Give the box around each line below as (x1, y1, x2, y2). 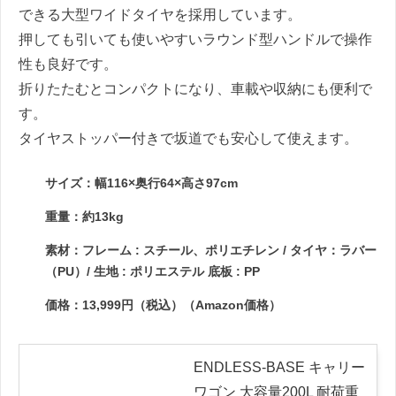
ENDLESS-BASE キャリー (194, 360, 365, 376)
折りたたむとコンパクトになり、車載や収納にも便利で (19, 81, 372, 97)
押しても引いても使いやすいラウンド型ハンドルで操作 (19, 32, 372, 48)
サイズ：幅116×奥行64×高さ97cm (45, 176, 238, 191)
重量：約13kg (45, 209, 124, 225)
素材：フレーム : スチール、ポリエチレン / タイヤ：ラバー (45, 243, 377, 258)
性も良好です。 (19, 57, 118, 72)
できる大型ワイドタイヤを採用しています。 (19, 7, 301, 23)
